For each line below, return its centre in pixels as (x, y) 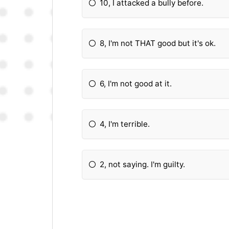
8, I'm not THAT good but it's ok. (158, 43)
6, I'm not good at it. (136, 84)
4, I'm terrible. (125, 124)
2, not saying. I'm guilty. (143, 164)
